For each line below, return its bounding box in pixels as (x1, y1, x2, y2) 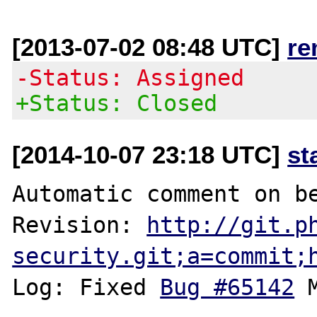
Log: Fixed (12, 274, 161, 300)
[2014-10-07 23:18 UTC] (12, 140, 288, 168)
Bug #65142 (160, 274, 295, 300)
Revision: (12, 212, 147, 238)
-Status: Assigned (16, 64, 245, 91)
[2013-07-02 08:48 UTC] (12, 33, 288, 61)
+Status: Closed (16, 90, 218, 116)
